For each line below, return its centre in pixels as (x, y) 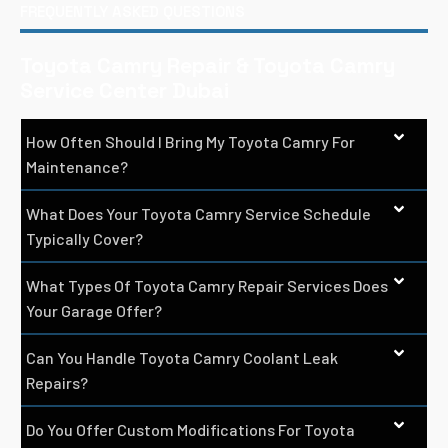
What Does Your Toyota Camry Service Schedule (198, 213)
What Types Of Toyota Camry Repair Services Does (207, 285)
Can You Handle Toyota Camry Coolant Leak (182, 357)
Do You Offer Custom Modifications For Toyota (190, 429)
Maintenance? (77, 166)
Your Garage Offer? (94, 310)
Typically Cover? (84, 238)
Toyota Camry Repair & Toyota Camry (207, 65)
